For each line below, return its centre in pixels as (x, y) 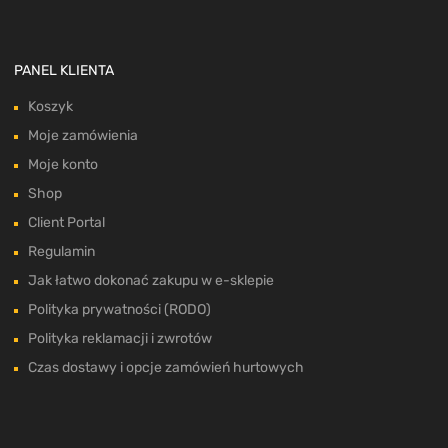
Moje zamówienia (83, 136)
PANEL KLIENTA (64, 71)
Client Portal (66, 223)
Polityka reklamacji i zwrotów (120, 339)
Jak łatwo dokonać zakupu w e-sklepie (151, 281)
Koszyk (50, 107)
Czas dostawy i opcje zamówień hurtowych (166, 368)
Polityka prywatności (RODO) (119, 310)
